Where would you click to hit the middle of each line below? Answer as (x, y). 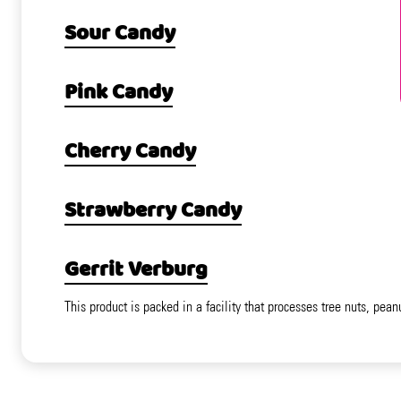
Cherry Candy (130, 153)
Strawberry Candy (153, 212)
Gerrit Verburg (136, 271)
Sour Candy (120, 34)
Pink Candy (119, 94)
